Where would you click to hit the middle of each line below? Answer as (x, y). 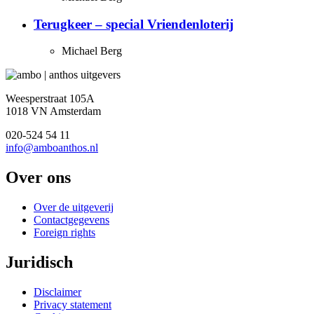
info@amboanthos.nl (52, 148)
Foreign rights (64, 233)
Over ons (38, 178)
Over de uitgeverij (74, 207)
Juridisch (39, 262)
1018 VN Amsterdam (53, 111)
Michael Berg (92, 51)
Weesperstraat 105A (50, 99)
